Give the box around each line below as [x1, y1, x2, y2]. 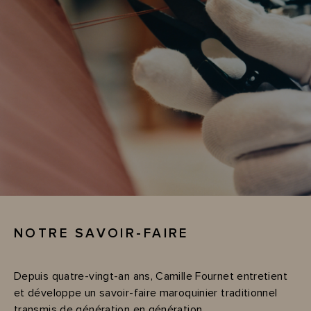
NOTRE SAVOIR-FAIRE [14, 226, 189, 240]
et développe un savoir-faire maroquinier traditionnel [14, 287, 278, 299]
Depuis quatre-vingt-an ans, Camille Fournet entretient [14, 270, 287, 282]
